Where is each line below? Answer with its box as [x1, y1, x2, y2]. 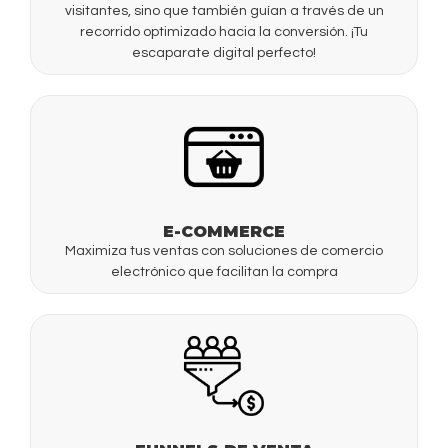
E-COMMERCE [163, 221, 285, 241]
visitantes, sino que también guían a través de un [64, 3, 384, 18]
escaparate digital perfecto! [132, 45, 316, 60]
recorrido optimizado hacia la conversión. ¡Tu [80, 24, 368, 39]
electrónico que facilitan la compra [110, 264, 338, 279]
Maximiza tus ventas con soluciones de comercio [65, 243, 383, 258]
